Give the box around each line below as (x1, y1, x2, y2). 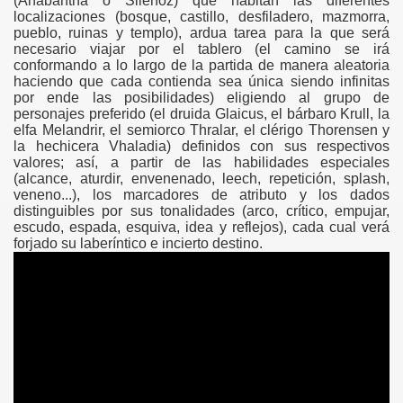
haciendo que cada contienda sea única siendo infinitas (13, 74, 390, 89)
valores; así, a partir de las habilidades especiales (13, 155, 390, 170)
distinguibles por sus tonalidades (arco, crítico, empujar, (13, 203, 390, 219)
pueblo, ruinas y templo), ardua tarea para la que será (13, 25, 390, 40)
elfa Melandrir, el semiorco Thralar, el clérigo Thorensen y (13, 122, 390, 138)
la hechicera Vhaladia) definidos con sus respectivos (13, 139, 390, 154)
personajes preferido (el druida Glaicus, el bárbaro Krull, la (13, 106, 390, 121)
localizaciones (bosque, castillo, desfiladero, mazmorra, (13, 9, 390, 24)
